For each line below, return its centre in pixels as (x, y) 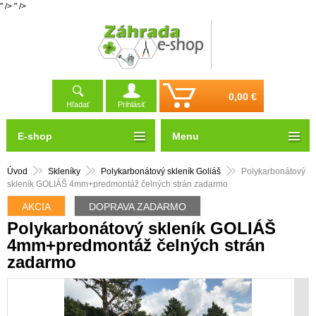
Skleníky (64, 172)
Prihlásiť (131, 105)
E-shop (35, 136)
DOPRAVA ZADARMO (138, 207)
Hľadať (78, 105)
